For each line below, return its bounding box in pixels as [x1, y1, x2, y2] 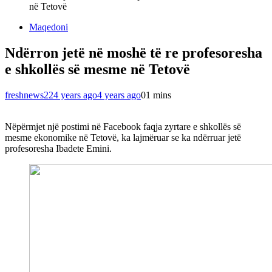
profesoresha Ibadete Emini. [5, 143, 112, 154]
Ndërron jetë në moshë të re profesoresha [5, 44, 262, 61]
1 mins [146, 89, 171, 100]
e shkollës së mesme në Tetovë [5, 61, 190, 77]
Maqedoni [29, 22, 68, 33]
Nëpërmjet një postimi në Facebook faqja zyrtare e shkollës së [5, 121, 241, 132]
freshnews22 [5, 89, 53, 100]
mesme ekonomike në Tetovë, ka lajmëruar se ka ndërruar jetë [5, 132, 241, 143]
